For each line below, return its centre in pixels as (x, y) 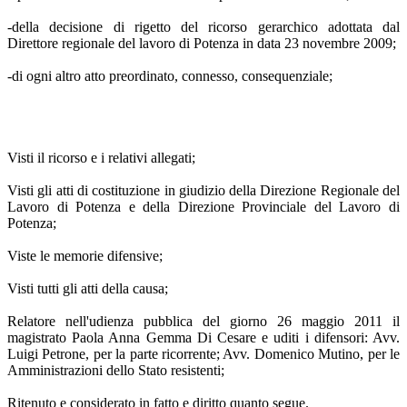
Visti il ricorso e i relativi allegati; (101, 157)
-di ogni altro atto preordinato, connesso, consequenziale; (170, 75)
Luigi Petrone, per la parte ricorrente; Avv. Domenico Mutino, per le (203, 353)
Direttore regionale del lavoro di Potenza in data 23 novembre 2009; (202, 43)
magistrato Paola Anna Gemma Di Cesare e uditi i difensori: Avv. (203, 337)
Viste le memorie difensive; (85, 255)
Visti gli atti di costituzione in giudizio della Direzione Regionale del (203, 190)
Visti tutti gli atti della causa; (88, 288)
